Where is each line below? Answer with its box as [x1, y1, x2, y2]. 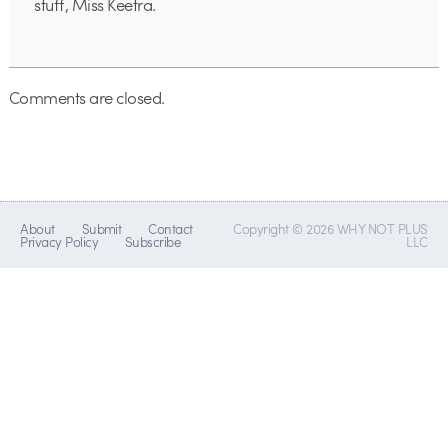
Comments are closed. [8, 85, 165, 110]
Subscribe [124, 232, 181, 252]
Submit [81, 219, 122, 239]
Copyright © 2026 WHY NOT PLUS [233, 219, 428, 239]
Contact [148, 219, 193, 239]
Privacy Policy [20, 232, 99, 252]
